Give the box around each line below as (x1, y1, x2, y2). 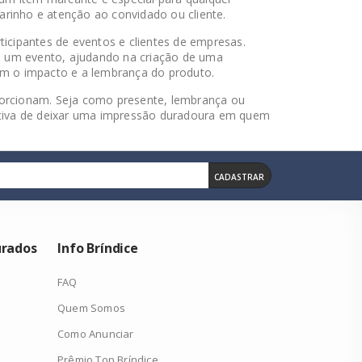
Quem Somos (57, 301, 125, 315)
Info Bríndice (57, 239, 138, 257)
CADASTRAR (214, 171, 264, 183)
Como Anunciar (57, 326, 134, 341)
